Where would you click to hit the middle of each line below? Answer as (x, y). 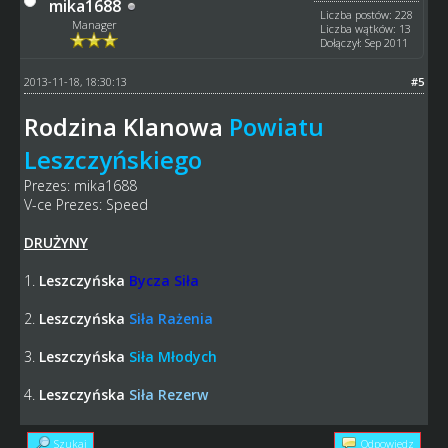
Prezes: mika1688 (80, 186)
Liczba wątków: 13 (366, 29)
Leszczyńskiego (112, 160)
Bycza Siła (163, 281)
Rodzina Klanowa (123, 127)
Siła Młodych (172, 357)
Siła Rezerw (168, 395)
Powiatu (276, 127)
